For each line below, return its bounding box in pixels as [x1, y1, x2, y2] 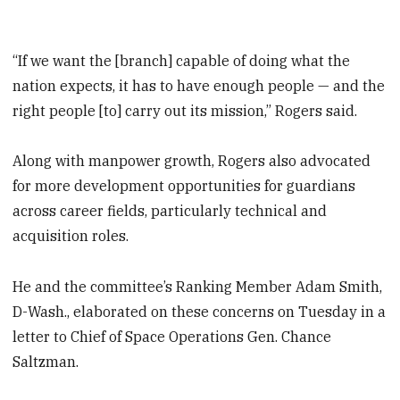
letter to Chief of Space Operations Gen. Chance [12, 328, 332, 346]
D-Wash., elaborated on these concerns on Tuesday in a [12, 303, 387, 321]
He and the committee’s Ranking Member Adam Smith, [12, 278, 383, 296]
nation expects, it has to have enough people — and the [12, 76, 386, 95]
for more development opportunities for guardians [12, 177, 356, 196]
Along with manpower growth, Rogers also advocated [12, 152, 371, 171]
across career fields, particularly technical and [12, 202, 328, 221]
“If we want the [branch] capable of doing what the [12, 51, 351, 70]
